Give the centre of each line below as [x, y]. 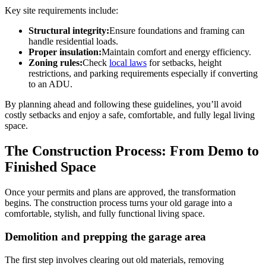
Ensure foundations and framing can [177, 31]
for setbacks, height [184, 63]
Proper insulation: [65, 52]
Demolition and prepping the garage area [105, 236]
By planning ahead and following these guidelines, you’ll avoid [123, 104]
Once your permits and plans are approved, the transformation [120, 192]
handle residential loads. [73, 42]
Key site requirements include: [61, 11]
